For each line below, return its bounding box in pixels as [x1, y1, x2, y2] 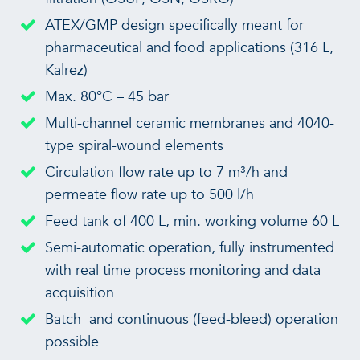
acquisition [44, 282, 114, 303]
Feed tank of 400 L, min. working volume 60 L [44, 211, 339, 231]
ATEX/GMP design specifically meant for [44, 14, 304, 35]
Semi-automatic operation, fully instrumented [44, 237, 334, 258]
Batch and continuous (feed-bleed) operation [44, 309, 338, 329]
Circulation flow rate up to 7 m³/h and [44, 162, 288, 182]
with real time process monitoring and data [44, 260, 321, 280]
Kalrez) [44, 59, 88, 80]
